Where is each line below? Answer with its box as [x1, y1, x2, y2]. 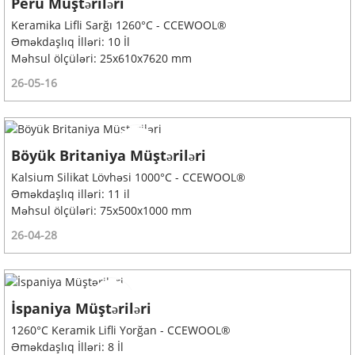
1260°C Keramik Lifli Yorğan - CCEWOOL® [10, 323, 231, 338]
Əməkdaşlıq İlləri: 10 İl [10, 33, 130, 49]
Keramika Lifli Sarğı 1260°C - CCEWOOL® [10, 17, 227, 32]
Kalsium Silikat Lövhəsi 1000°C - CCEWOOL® [10, 170, 246, 185]
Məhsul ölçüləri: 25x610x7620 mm [10, 50, 192, 66]
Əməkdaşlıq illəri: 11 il [10, 186, 130, 202]
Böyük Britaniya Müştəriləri [10, 146, 206, 166]
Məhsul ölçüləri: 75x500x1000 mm [10, 203, 192, 219]
